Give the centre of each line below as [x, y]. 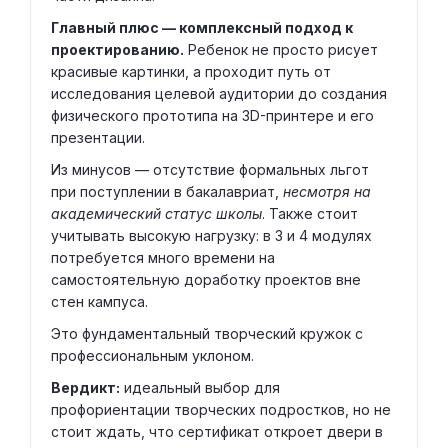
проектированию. [117, 49]
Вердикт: [85, 387]
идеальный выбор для [200, 387]
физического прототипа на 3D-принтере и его [212, 115]
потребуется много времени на [163, 257]
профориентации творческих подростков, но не [221, 409]
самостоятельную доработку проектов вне [206, 279]
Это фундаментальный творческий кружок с [207, 333]
